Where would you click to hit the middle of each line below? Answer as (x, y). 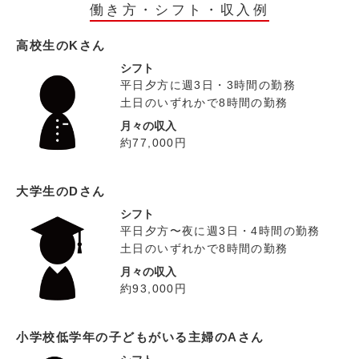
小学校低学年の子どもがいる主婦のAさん (140, 337)
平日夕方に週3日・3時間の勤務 (208, 85)
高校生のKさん (61, 46)
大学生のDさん (61, 192)
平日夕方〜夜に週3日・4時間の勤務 (220, 231)
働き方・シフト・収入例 (179, 10)
